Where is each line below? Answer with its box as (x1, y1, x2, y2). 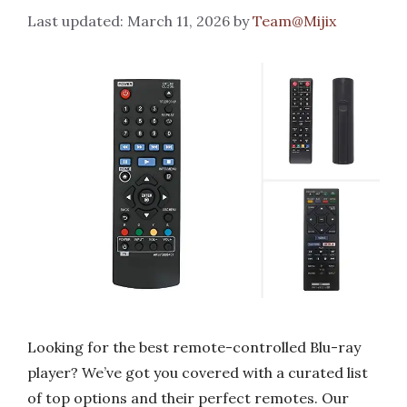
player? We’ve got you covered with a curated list (27, 362, 368, 382)
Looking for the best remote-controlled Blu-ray (27, 337, 361, 356)
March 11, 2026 (127, 12, 230, 31)
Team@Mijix (253, 12, 336, 31)
